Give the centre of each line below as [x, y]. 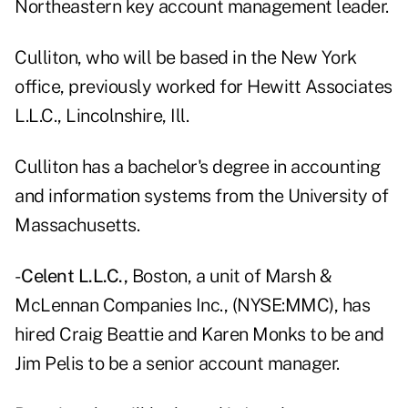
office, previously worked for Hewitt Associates [204, 87]
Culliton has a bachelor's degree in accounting [197, 167]
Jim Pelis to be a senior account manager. [177, 364]
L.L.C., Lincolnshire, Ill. [102, 116]
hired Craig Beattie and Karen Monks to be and [199, 335]
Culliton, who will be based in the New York [186, 58]
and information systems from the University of [201, 196]
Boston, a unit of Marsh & [229, 276]
